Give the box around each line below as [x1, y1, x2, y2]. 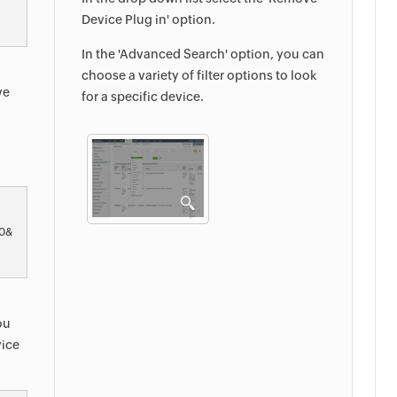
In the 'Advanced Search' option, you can [82, 47, 324, 61]
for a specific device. [82, 90, 204, 104]
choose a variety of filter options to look [82, 68, 317, 82]
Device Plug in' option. [82, 12, 215, 27]
